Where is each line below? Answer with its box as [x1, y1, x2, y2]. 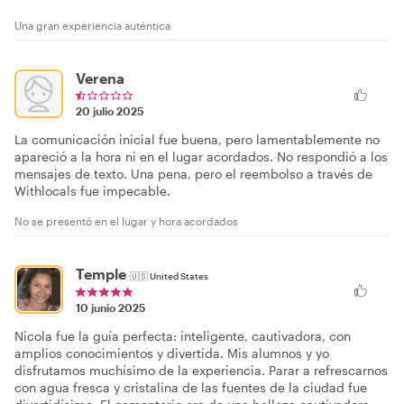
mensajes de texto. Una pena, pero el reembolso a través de [14, 165, 372, 181]
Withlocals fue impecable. [14, 182, 170, 198]
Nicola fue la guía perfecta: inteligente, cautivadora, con [14, 327, 351, 344]
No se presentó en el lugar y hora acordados [14, 214, 238, 227]
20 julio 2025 [76, 104, 143, 117]
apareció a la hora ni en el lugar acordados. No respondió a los [14, 148, 388, 164]
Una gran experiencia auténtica [14, 18, 170, 32]
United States [150, 270, 208, 281]
